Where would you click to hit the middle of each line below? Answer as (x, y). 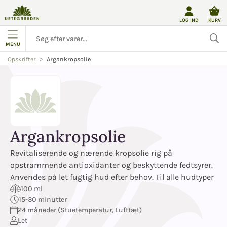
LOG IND (189, 20)
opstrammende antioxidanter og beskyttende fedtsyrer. (111, 165)
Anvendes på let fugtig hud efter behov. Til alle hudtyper (112, 177)
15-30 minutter (43, 199)
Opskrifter (22, 59)
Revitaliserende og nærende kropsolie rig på (91, 153)
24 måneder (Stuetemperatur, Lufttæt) (80, 210)
